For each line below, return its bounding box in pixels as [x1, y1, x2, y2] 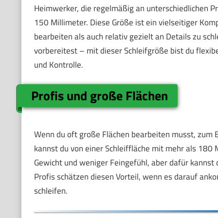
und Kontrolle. [34, 58, 83, 71]
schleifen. [34, 184, 68, 197]
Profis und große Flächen [31, 86, 168, 106]
